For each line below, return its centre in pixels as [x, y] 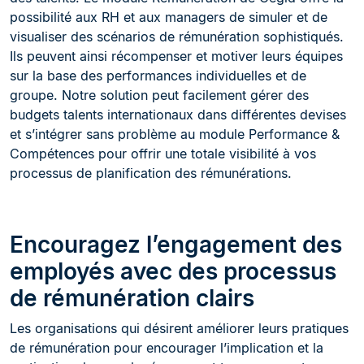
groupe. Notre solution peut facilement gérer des [159, 95]
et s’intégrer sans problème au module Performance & [175, 134]
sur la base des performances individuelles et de [158, 75]
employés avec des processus [173, 271]
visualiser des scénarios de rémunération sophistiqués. [177, 36]
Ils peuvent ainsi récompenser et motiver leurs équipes [176, 56]
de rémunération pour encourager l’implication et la [167, 347]
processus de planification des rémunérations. [151, 173]
